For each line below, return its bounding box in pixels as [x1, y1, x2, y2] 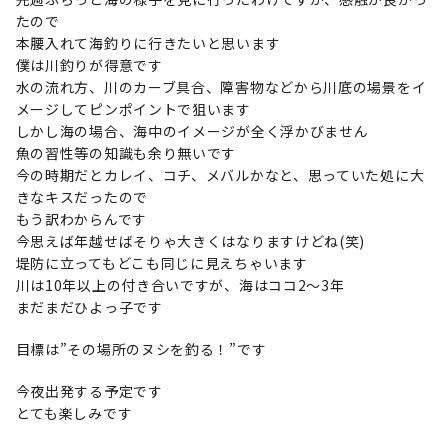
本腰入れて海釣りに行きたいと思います [15, 33, 281, 53]
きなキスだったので [15, 187, 148, 207]
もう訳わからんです [15, 209, 147, 229]
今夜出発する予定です [15, 381, 163, 401]
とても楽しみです [15, 403, 133, 423]
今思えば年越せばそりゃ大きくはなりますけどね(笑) [15, 231, 366, 251]
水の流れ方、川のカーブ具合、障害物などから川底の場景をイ [15, 77, 427, 97]
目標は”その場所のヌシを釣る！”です [15, 339, 267, 359]
